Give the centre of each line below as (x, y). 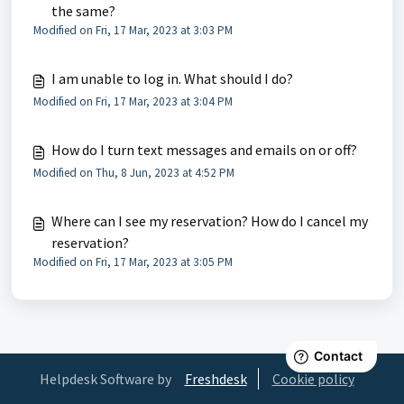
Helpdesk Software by (105, 379)
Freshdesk (216, 379)
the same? (83, 11)
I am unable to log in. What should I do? (172, 78)
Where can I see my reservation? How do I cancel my (210, 221)
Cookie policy (313, 379)
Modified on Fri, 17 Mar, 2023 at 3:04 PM (133, 101)
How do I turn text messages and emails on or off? (204, 150)
